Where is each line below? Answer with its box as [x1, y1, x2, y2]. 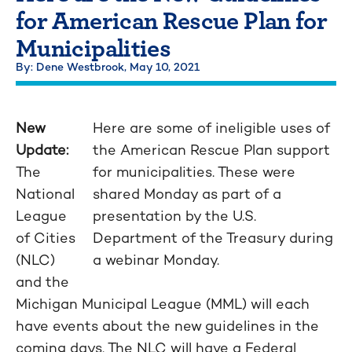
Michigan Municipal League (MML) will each [16, 295, 310, 313]
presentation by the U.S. [93, 207, 256, 225]
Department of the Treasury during [93, 229, 333, 247]
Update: [16, 141, 68, 159]
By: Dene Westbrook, [16, 60, 130, 74]
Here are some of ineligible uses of [93, 119, 330, 137]
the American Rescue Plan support [93, 141, 330, 159]
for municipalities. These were [93, 163, 295, 181]
